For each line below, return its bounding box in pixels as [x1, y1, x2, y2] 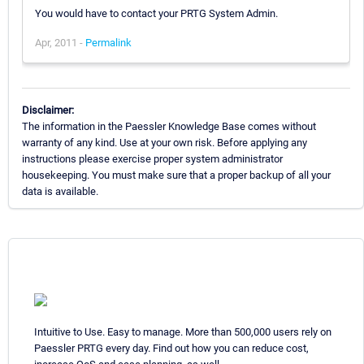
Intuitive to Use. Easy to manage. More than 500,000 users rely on [34, 325, 331, 338]
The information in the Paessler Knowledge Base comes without [22, 119, 316, 132]
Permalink [85, 36, 132, 49]
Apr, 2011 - [35, 36, 85, 49]
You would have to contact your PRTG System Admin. [35, 6, 278, 19]
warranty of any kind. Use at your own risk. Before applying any [22, 136, 307, 149]
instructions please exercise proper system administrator [22, 152, 283, 165]
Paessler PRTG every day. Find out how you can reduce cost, [34, 341, 309, 354]
